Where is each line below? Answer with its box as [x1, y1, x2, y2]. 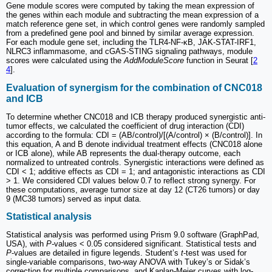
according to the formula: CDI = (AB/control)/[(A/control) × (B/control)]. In [6, 130, 262, 140]
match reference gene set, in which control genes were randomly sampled [6, 19, 265, 29]
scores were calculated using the [6, 56, 124, 66]
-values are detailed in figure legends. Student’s [12, 248, 181, 258]
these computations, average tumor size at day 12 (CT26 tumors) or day [6, 185, 260, 194]
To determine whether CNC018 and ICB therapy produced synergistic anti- [6, 112, 265, 121]
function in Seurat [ [184, 56, 253, 66]
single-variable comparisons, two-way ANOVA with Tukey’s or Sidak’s [6, 257, 250, 267]
